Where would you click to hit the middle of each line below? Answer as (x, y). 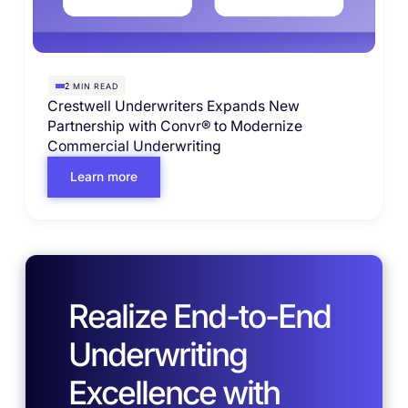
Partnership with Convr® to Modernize (174, 126)
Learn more (103, 176)
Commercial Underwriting (134, 146)
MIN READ (94, 86)
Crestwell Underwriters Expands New (173, 106)
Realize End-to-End (199, 317)
